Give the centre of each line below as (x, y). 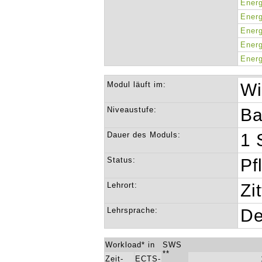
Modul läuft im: (137, 85)
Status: (122, 160)
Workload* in (130, 245)
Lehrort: (123, 185)
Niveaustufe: (132, 110)
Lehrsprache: (133, 210)
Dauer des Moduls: (144, 135)
